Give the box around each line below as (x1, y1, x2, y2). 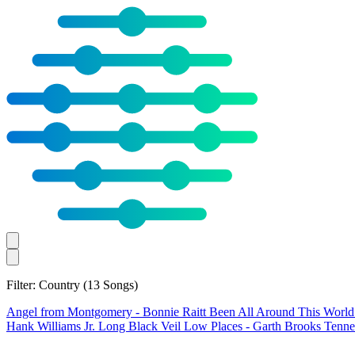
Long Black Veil (98, 319, 184, 333)
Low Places (184, 319, 246, 333)
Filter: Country (6, 277, 83, 292)
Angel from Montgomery (6, 304, 136, 319)
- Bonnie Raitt (136, 304, 209, 319)
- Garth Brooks (246, 319, 324, 333)
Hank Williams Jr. (6, 319, 98, 333)
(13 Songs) (83, 277, 138, 292)
